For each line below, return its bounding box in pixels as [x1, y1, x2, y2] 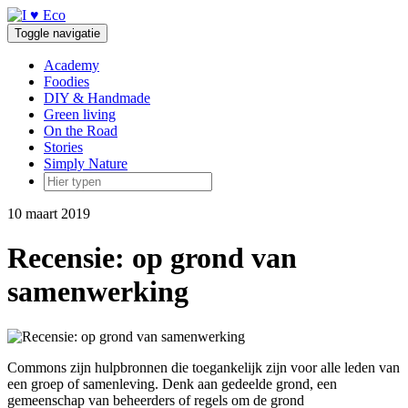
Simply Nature [44, 156, 127, 171]
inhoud [6, 39, 46, 55]
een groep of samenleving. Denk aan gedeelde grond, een [7, 375, 337, 392]
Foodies [44, 74, 89, 89]
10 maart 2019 [7, 206, 90, 221]
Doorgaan [6, 6, 64, 22]
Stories [44, 139, 83, 155]
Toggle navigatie [15, 26, 100, 40]
